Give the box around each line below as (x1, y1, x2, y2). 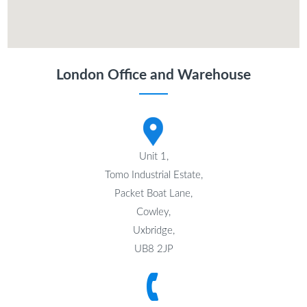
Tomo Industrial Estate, (104, 169, 203, 180)
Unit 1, (138, 151, 169, 162)
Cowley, (136, 206, 171, 217)
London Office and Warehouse (56, 67, 251, 82)
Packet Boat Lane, (114, 188, 193, 199)
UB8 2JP (134, 243, 173, 254)
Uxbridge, (132, 225, 175, 236)
